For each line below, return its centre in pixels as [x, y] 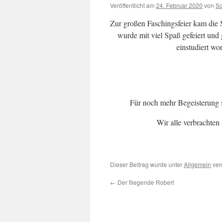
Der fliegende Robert [145, 182]
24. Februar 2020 [179, 5]
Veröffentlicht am [132, 5]
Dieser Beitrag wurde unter [147, 164]
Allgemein [197, 164]
